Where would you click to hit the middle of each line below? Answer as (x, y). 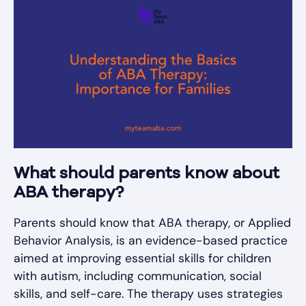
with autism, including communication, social (138, 276)
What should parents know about (147, 174)
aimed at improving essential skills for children (142, 258)
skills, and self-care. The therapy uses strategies (148, 293)
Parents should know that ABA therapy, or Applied (152, 222)
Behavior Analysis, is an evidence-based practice (151, 240)
